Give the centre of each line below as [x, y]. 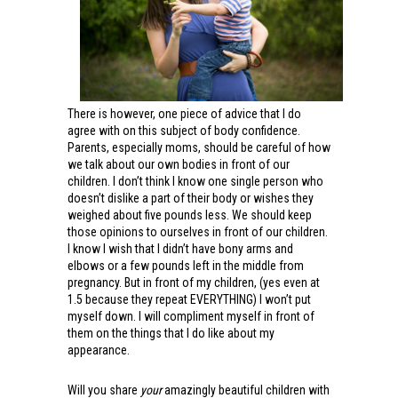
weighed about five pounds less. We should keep [189, 215]
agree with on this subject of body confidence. [183, 130]
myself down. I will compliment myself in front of [191, 316]
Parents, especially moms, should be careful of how [199, 147]
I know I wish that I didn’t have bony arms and [180, 248]
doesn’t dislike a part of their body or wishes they [190, 198]
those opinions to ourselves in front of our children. [197, 231]
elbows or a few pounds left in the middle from [185, 265]
